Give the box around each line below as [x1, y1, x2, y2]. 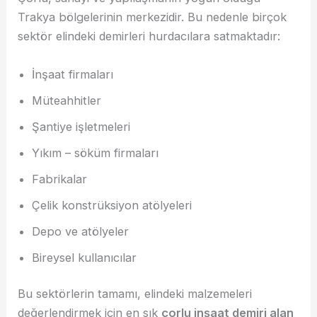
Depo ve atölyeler [32, 224, 129, 238]
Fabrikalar [32, 171, 88, 186]
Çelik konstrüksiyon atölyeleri [32, 197, 192, 212]
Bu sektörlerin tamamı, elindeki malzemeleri [18, 287, 253, 301]
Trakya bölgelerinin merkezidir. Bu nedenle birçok [18, 10, 287, 25]
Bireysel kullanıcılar [32, 250, 137, 265]
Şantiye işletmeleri [32, 119, 131, 134]
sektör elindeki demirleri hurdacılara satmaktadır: [18, 29, 281, 44]
